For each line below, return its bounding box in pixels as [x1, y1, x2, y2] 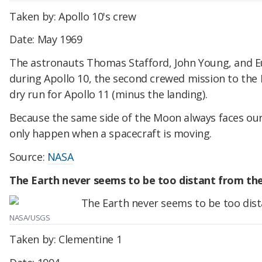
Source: [9, 149, 47, 164]
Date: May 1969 [9, 32, 82, 47]
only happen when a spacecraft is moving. [9, 126, 212, 140]
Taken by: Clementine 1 [9, 232, 122, 247]
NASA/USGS [9, 212, 50, 223]
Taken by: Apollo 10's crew [9, 9, 136, 23]
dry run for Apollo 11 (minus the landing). [9, 87, 208, 102]
